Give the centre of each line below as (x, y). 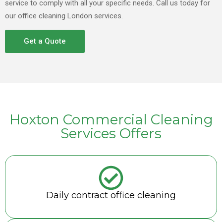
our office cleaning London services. (64, 16)
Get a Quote (45, 41)
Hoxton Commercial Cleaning (111, 120)
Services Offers (111, 134)
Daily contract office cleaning (111, 195)
